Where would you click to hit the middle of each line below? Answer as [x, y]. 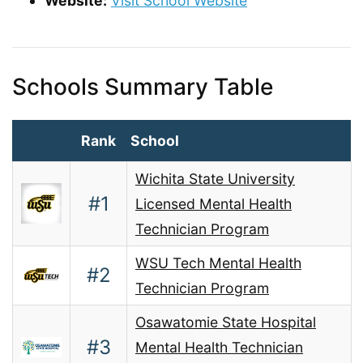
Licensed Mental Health [214, 203]
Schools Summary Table [143, 86]
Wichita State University [215, 178]
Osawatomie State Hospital [226, 322]
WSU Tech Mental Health [218, 263]
